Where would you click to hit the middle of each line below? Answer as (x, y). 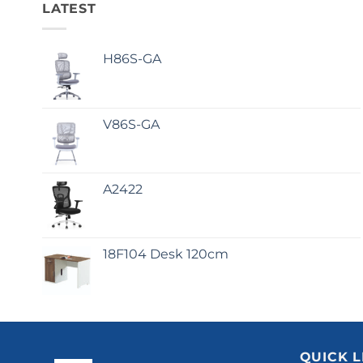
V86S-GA (131, 124)
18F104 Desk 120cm (166, 254)
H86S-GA (132, 58)
